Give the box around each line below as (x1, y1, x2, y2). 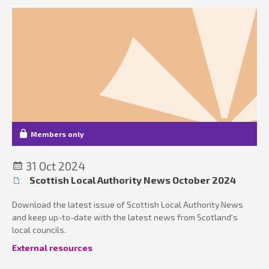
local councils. (12, 224, 66, 235)
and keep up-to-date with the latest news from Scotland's (12, 211, 238, 222)
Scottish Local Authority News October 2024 (28, 174, 236, 186)
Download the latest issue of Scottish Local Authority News (12, 199, 243, 210)
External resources (12, 242, 92, 253)
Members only (31, 129, 84, 138)
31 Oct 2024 (23, 159, 85, 173)
